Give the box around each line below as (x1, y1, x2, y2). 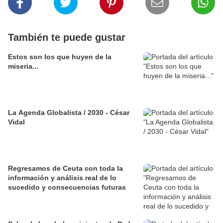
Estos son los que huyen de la (8, 53, 111, 61)
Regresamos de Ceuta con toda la (8, 164, 123, 173)
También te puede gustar (8, 32, 125, 43)
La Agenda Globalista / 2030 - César (8, 109, 129, 117)
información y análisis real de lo (8, 174, 116, 182)
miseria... (8, 62, 38, 71)
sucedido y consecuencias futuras (8, 183, 126, 192)
